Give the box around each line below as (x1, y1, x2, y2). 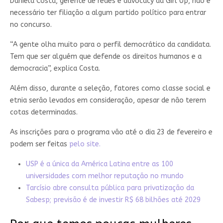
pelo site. (69, 140, 101, 148)
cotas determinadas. (9, 108, 78, 116)
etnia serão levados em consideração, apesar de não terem (9, 96, 206, 105)
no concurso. (9, 20, 52, 29)
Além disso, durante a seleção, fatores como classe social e (9, 84, 211, 93)
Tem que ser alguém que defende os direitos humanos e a (9, 52, 202, 61)
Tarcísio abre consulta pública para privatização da (25, 184, 194, 192)
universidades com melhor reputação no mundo (25, 172, 184, 180)
